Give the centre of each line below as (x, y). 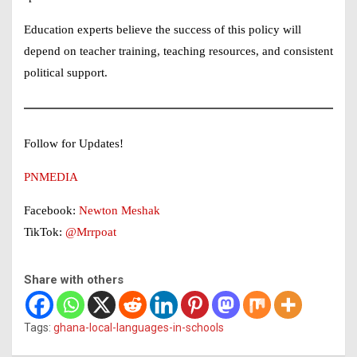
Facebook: (50, 210)
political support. (66, 72)
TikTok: (43, 231)
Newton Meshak (120, 210)
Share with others (74, 279)
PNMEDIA (51, 177)
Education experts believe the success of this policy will (163, 29)
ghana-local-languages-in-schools (139, 327)
